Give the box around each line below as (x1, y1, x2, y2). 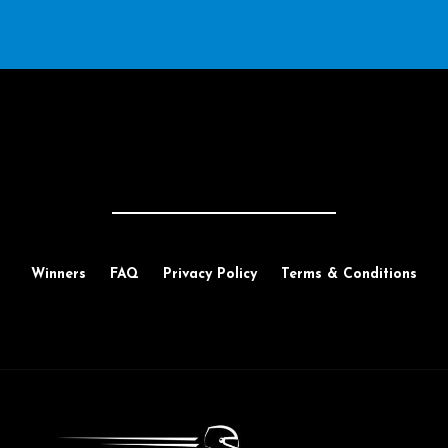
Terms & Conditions (280, 267, 417, 282)
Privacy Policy (162, 267, 257, 282)
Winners (30, 267, 86, 282)
